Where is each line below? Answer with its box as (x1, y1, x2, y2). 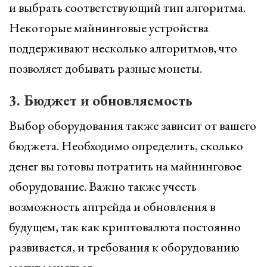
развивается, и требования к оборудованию (9, 238, 240, 256)
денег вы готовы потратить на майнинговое (9, 157, 241, 175)
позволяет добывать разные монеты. (9, 60, 202, 77)
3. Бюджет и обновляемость (9, 91, 193, 110)
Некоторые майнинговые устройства (9, 19, 209, 36)
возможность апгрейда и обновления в (9, 198, 215, 215)
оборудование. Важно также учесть (9, 178, 197, 195)
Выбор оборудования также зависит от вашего (9, 117, 256, 134)
